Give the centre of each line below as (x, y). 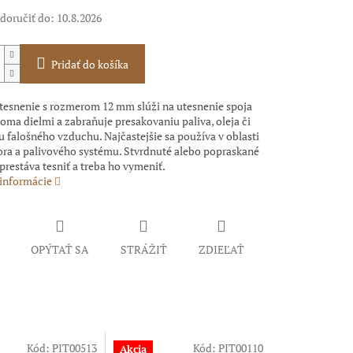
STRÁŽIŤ (143, 250)
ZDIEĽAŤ (221, 250)
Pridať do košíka (89, 65)
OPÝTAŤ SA (59, 250)
